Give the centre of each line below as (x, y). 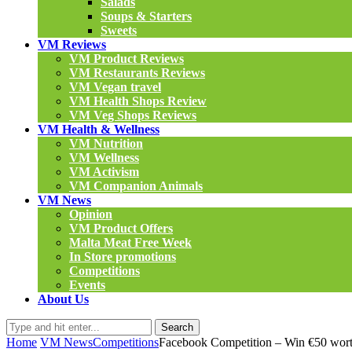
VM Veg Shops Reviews (133, 115)
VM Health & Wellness (99, 129)
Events (87, 285)
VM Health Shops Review (138, 101)
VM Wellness (104, 158)
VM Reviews (72, 44)
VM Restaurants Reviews (137, 73)
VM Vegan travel (115, 87)
